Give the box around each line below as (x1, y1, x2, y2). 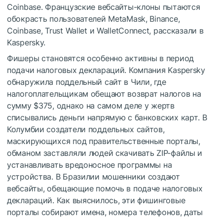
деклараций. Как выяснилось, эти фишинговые (7, 195, 185, 205)
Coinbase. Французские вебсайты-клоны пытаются (7, 1, 200, 12)
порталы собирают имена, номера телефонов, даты (7, 207, 203, 217)
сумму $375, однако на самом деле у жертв (7, 100, 175, 110)
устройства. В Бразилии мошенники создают (7, 171, 180, 182)
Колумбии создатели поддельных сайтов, (7, 124, 165, 134)
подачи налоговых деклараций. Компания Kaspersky (7, 65, 205, 75)
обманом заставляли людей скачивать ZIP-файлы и (7, 147, 203, 158)
